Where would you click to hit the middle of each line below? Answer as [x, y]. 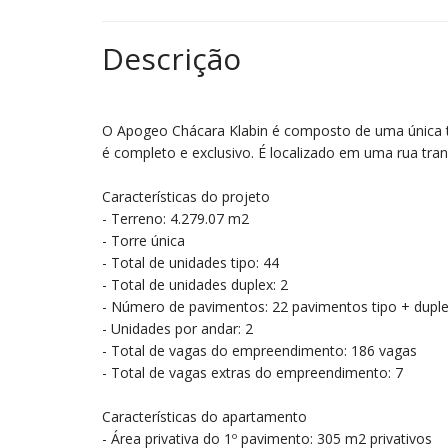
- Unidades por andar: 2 [177, 328]
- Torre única [143, 240]
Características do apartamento [204, 416]
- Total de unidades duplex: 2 [195, 284]
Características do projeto [186, 196]
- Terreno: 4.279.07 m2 [175, 218]
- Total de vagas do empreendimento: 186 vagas [259, 350]
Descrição [171, 58]
